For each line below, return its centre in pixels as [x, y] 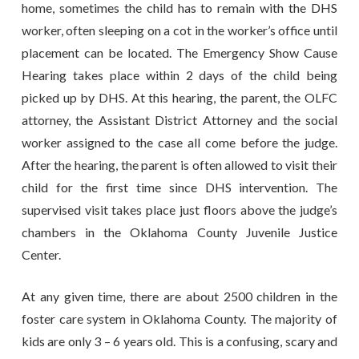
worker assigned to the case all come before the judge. [179, 142]
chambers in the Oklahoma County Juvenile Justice [179, 232]
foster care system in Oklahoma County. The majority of [179, 318]
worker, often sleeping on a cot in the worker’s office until [179, 30]
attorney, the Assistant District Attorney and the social [179, 119]
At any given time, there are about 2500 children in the [179, 296]
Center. [41, 254]
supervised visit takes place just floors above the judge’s [179, 209]
